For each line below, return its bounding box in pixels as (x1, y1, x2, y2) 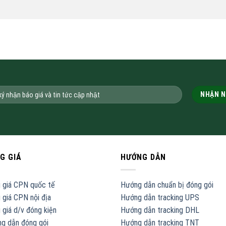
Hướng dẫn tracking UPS (121, 192, 199, 202)
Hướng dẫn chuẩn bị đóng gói (121, 180, 213, 190)
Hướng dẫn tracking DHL (121, 205, 199, 215)
